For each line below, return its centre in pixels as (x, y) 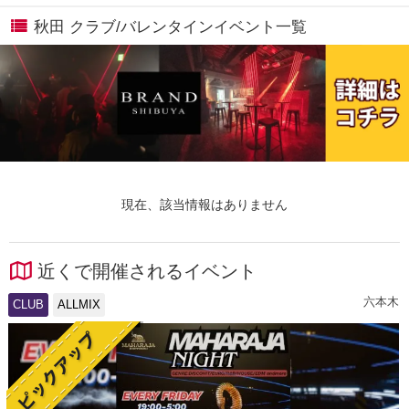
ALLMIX (79, 304)
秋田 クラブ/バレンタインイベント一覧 (170, 26)
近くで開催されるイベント (147, 271)
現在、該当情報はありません (204, 204)
